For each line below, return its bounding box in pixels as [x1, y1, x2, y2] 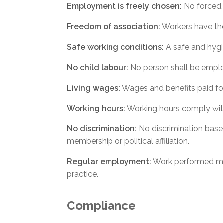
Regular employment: [67, 156, 152, 166]
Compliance [67, 198, 136, 213]
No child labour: [67, 62, 129, 72]
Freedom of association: [67, 21, 161, 31]
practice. [67, 169, 99, 179]
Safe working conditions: [67, 42, 164, 52]
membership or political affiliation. [67, 136, 190, 146]
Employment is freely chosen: [67, 1, 182, 11]
